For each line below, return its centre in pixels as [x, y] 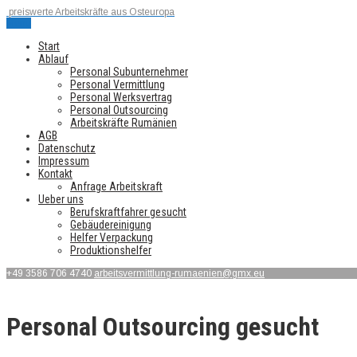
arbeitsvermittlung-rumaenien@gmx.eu [179, 273]
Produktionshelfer [111, 250]
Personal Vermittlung [118, 84]
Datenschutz [67, 148]
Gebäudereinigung [111, 225]
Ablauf [53, 59]
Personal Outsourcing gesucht [163, 326]
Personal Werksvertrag [121, 97]
